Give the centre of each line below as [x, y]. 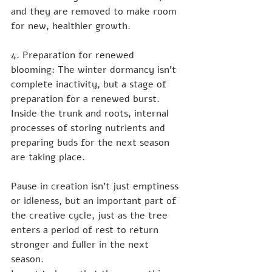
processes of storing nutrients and [90, 128]
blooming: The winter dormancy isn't [95, 70]
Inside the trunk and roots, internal [91, 114]
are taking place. [48, 158]
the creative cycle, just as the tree [91, 216]
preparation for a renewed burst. [87, 99]
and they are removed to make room [95, 12]
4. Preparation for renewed [74, 56]
